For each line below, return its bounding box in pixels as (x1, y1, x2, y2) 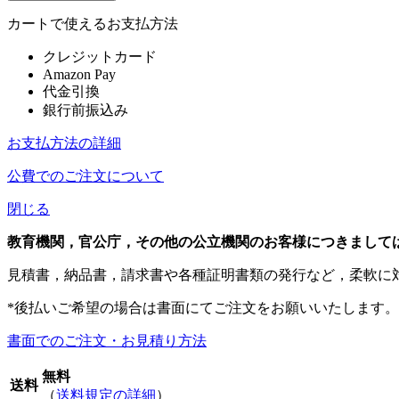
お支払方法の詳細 (7, 134, 121, 151)
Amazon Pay (43, 66, 116, 82)
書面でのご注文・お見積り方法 (7, 332, 207, 348)
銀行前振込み (43, 102, 128, 118)
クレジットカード (43, 48, 157, 64)
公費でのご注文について (7, 167, 164, 183)
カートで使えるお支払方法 (7, 15, 178, 31)
